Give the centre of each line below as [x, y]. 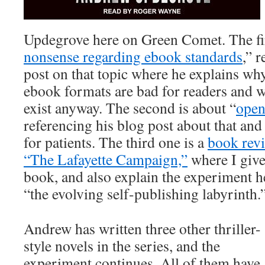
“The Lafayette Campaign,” [106, 159]
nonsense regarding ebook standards [133, 56]
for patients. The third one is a [116, 142]
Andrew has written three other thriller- [142, 228]
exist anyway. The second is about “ [130, 108]
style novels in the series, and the [122, 245]
